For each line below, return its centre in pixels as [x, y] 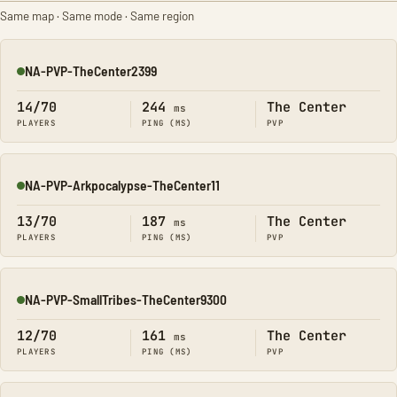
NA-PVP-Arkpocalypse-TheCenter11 [122, 185]
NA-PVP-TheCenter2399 [91, 70]
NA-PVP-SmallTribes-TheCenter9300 [126, 299]
